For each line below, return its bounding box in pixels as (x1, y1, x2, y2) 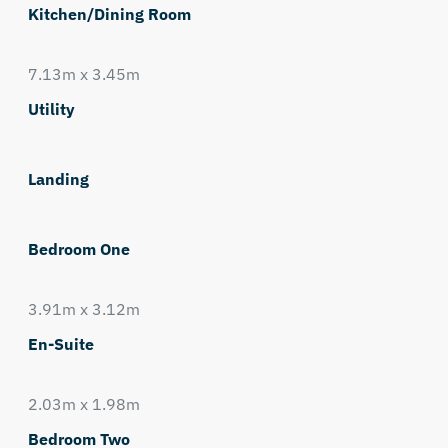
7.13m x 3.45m (27, 64, 140, 84)
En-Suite (27, 334, 94, 354)
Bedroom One (27, 239, 130, 259)
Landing (27, 169, 89, 189)
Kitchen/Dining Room (27, 4, 191, 24)
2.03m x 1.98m (27, 394, 140, 414)
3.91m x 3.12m (27, 299, 140, 319)
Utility (27, 99, 75, 119)
